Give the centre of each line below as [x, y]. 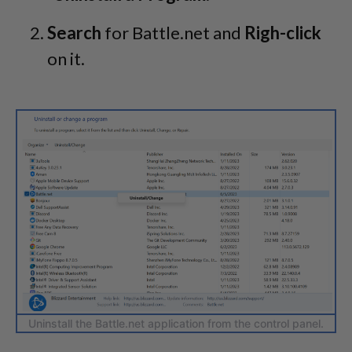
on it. [66, 59]
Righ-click [283, 33]
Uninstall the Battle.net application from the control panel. [176, 323]
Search [74, 33]
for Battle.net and [173, 33]
